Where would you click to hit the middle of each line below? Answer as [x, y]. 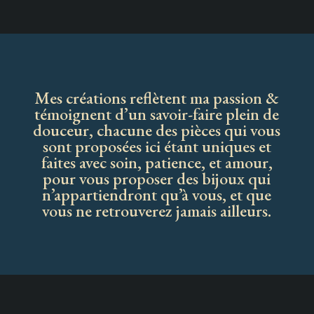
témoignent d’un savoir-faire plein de [157, 114]
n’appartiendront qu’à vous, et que [157, 195]
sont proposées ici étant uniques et [157, 146]
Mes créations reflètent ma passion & [157, 98]
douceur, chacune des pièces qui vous [157, 130]
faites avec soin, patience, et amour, [157, 163]
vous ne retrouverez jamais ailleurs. [157, 211]
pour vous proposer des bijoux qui [157, 179]
